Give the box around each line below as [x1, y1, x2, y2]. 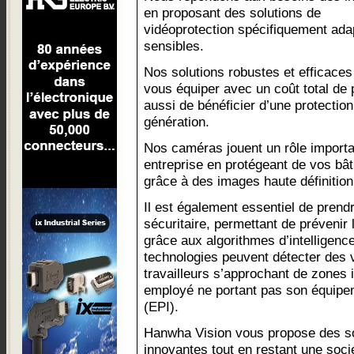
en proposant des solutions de [144, 5, 321, 21]
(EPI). [144, 299, 179, 314]
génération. [144, 114, 209, 130]
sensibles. [144, 38, 204, 54]
